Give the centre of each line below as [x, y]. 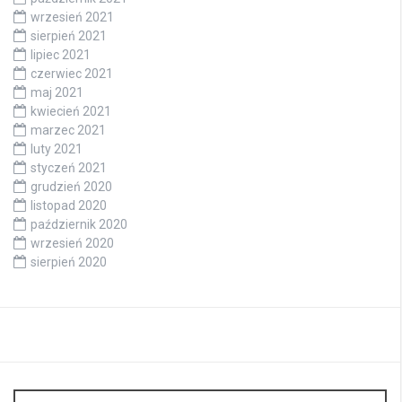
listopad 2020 [69, 205]
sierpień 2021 [69, 35]
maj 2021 [57, 92]
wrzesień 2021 [72, 17]
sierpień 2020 [69, 262]
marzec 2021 [68, 130]
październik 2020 [79, 224]
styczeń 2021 [69, 167]
